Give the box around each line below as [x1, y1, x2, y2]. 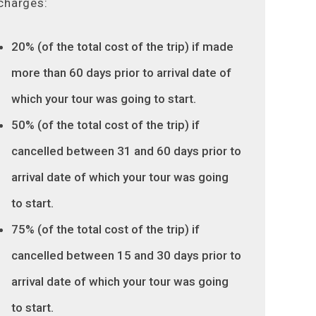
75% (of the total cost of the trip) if [11, 222, 200, 236]
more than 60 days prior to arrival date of [11, 66, 231, 80]
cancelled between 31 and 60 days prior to [11, 144, 241, 158]
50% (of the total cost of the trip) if [11, 118, 200, 132]
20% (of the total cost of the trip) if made [11, 39, 233, 54]
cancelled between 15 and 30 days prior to [11, 248, 241, 262]
